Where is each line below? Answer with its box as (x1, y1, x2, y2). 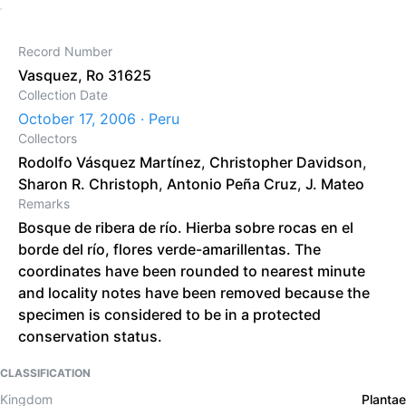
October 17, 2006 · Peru (18, 110, 179, 128)
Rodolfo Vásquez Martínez (18, 153, 201, 171)
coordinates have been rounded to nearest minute (18, 262, 365, 280)
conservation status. (18, 327, 162, 345)
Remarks (18, 196, 70, 211)
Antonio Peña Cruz (167, 175, 297, 193)
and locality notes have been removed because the (18, 284, 370, 302)
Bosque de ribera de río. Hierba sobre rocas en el (18, 218, 353, 237)
